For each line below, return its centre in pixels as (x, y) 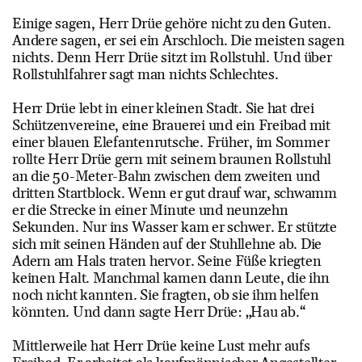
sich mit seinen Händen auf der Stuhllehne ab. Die (167, 245)
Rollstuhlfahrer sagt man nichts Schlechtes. (147, 75)
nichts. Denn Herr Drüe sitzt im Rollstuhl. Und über (172, 58)
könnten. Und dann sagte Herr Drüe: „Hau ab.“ (160, 313)
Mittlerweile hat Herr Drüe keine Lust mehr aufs (161, 347)
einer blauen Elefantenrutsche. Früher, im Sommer (171, 143)
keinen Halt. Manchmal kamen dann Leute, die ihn (171, 279)
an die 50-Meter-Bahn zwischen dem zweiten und (166, 177)
